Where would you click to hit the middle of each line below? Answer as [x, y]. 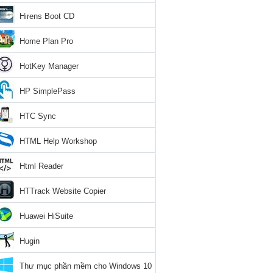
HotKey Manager [49, 66]
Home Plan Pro [46, 41]
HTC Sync [38, 116]
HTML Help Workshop [58, 141]
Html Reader [41, 166]
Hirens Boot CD [47, 16]
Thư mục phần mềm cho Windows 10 [86, 266]
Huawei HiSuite [46, 216]
